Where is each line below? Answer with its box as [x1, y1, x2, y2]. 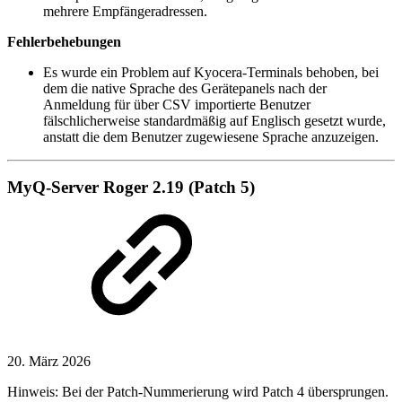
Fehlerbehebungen [7, 33, 121, 49]
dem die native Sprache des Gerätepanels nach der [43, 80, 327, 96]
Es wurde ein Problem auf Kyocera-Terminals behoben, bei [43, 64, 379, 80]
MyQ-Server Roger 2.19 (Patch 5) [7, 178, 255, 197]
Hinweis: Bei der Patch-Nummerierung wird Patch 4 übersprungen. [7, 384, 389, 400]
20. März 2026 [7, 354, 91, 370]
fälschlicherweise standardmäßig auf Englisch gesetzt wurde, [43, 112, 386, 128]
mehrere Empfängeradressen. [43, 3, 207, 19]
